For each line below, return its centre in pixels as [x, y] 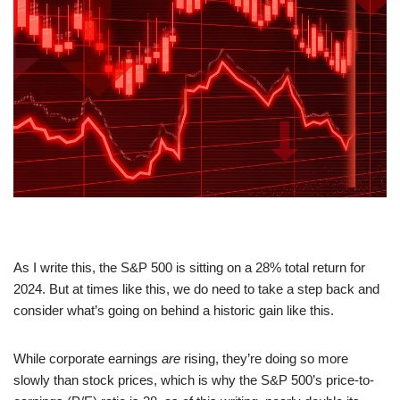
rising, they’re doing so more [264, 359]
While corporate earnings [87, 359]
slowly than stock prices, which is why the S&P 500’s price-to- [194, 380]
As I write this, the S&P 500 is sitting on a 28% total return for [189, 268]
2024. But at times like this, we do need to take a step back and [196, 289]
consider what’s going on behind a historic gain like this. [174, 311]
